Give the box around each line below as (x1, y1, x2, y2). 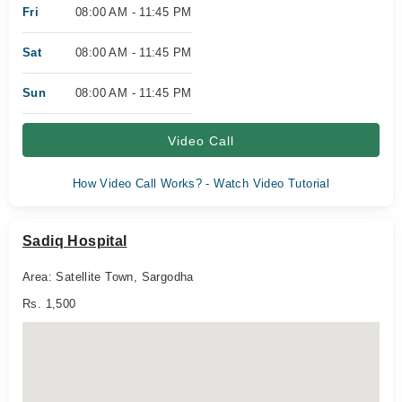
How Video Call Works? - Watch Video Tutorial (72, 177, 330, 190)
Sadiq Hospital (22, 233, 127, 249)
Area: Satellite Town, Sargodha (22, 270, 194, 284)
